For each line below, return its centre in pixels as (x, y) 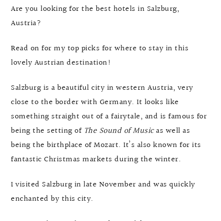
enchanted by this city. (52, 199)
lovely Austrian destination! (61, 63)
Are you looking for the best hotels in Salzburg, (95, 9)
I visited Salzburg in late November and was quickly (103, 185)
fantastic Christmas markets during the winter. (96, 160)
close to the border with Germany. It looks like (95, 103)
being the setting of (47, 131)
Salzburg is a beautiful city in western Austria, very (102, 88)
